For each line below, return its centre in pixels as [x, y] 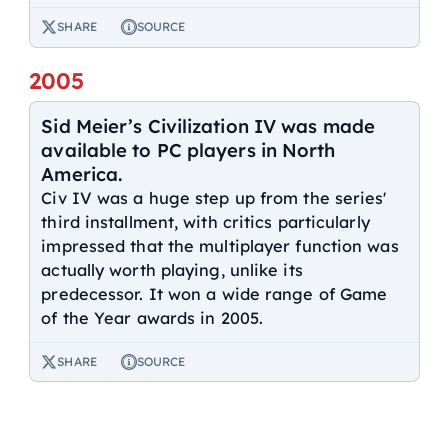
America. [82, 173]
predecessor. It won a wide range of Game [214, 293]
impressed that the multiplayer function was [220, 245]
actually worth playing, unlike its [172, 269]
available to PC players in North [188, 149]
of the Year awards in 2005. [152, 317]
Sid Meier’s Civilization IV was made [208, 125]
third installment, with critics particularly [205, 221]
